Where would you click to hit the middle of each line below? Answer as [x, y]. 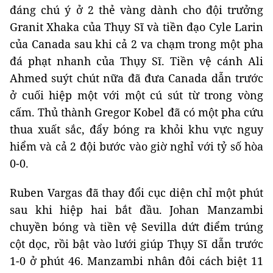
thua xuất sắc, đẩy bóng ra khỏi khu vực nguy [136, 129]
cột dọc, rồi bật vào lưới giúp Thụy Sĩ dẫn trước [136, 243]
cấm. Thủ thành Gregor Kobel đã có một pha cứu [136, 112]
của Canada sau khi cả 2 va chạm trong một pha [136, 44]
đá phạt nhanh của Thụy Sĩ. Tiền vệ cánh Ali [136, 61]
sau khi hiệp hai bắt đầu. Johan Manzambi [136, 209]
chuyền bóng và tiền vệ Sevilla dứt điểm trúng [136, 226]
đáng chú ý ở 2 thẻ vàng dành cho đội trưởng [136, 9]
